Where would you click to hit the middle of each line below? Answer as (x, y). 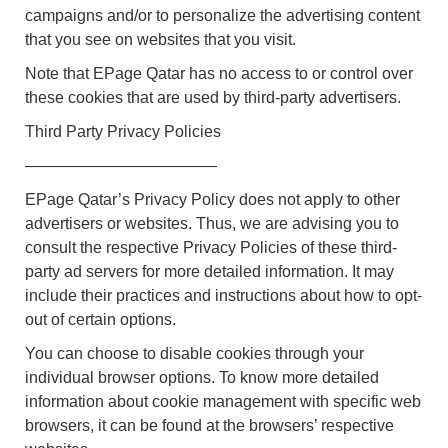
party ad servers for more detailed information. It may (209, 271)
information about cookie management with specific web (223, 401)
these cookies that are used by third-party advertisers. (213, 97)
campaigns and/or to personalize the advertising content (222, 15)
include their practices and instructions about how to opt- (223, 295)
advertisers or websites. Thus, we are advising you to (212, 223)
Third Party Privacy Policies (123, 131)
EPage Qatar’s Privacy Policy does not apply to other (212, 199)
